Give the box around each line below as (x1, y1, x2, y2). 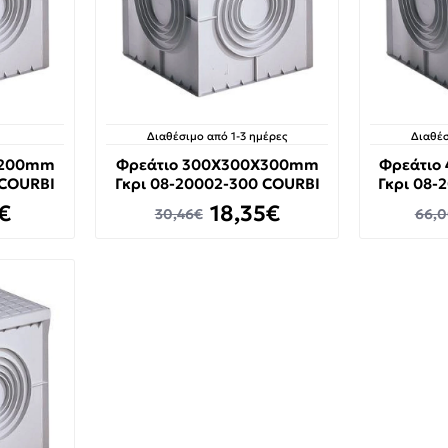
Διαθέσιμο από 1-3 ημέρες (147, 129, 288, 144)
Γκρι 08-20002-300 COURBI (114, 174, 320, 194)
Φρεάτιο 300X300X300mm (115, 155, 319, 175)
